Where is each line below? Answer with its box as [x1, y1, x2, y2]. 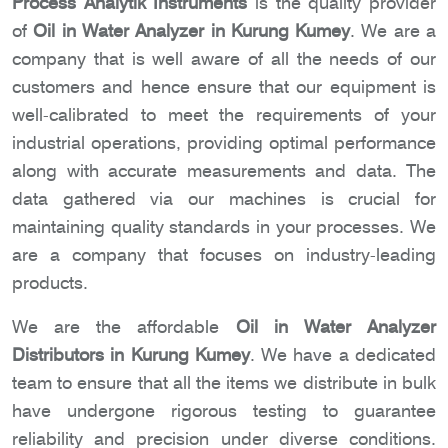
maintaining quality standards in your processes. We [12, 216, 436, 238]
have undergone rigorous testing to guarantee [12, 400, 436, 422]
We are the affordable [12, 316, 236, 338]
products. [12, 272, 88, 294]
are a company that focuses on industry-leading [12, 244, 436, 266]
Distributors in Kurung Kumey [12, 344, 250, 366]
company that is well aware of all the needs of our [12, 48, 436, 70]
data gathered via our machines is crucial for [12, 188, 436, 210]
